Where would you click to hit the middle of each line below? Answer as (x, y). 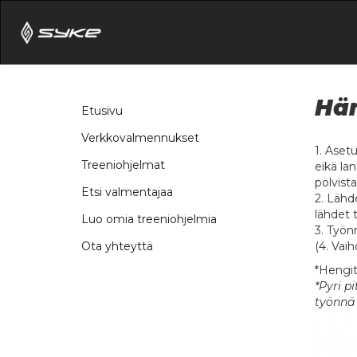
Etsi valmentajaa (127, 192)
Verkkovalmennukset (140, 138)
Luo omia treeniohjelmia (149, 220)
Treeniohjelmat (123, 165)
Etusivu (102, 111)
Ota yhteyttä (117, 247)
